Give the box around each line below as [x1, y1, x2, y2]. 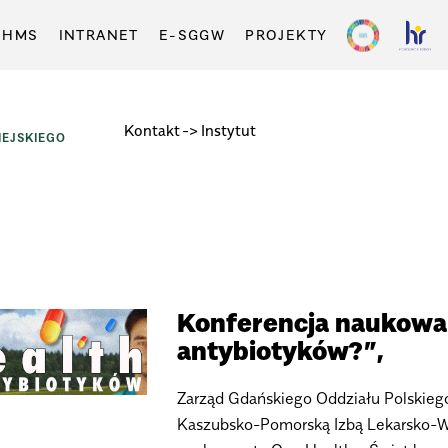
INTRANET [58, 26, 139, 43]
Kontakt [123, 121, 180, 139]
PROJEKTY [245, 26, 328, 43]
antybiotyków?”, [176, 335, 384, 367]
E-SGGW [158, 26, 226, 43]
